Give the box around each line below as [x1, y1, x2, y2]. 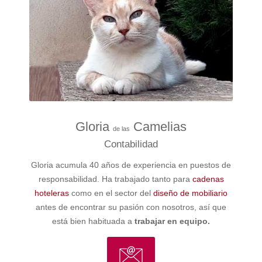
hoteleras [35, 188, 69, 198]
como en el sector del [69, 188, 153, 198]
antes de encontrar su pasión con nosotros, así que [36, 202, 226, 212]
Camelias [130, 119, 187, 134]
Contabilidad [104, 138, 158, 150]
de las [113, 125, 130, 132]
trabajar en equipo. [135, 216, 210, 226]
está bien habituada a [52, 216, 135, 226]
